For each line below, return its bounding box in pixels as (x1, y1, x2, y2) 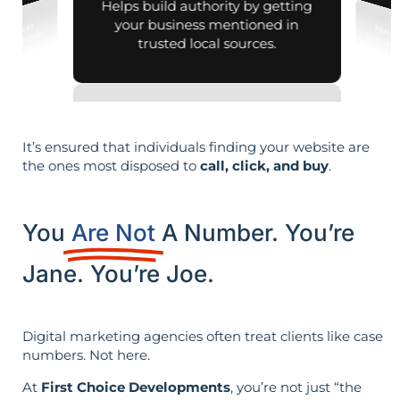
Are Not (71, 219, 155, 247)
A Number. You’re (162, 219, 354, 247)
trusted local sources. (137, 34, 276, 52)
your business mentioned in (114, 15, 299, 33)
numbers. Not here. (22, 346, 150, 364)
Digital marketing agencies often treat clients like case (22, 328, 383, 346)
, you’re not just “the (230, 378, 362, 396)
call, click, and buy (200, 156, 329, 174)
